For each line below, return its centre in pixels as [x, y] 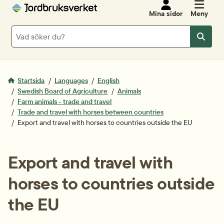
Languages [71, 80]
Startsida [31, 80]
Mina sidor [166, 13]
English [109, 80]
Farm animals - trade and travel [65, 101]
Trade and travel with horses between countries [91, 112]
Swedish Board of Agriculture [63, 91]
